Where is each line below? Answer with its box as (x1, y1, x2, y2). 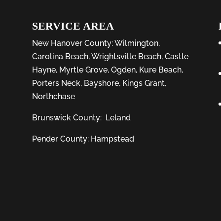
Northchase (32, 91, 75, 101)
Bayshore (83, 78, 119, 88)
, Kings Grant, (118, 78, 166, 88)
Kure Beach (139, 65, 182, 74)
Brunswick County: (32, 112, 106, 122)
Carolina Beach (32, 51, 88, 61)
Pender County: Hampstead (32, 134, 134, 144)
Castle (164, 51, 188, 61)
